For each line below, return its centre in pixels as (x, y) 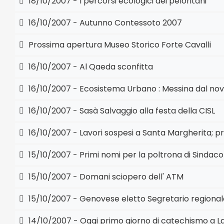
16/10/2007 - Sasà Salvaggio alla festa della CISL (121, 111)
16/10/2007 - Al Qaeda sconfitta (90, 67)
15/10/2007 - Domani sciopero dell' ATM (105, 177)
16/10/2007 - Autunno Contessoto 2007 (104, 23)
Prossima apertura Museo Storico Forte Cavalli (119, 45)
